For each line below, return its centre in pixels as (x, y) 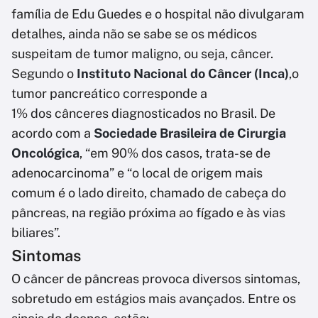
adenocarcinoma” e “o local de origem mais (137, 173)
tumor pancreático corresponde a (109, 94)
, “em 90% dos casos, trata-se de (175, 153)
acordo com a (53, 133)
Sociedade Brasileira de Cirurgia (190, 133)
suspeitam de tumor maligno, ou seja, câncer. (142, 54)
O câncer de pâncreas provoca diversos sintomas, (156, 279)
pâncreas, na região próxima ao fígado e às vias (148, 213)
